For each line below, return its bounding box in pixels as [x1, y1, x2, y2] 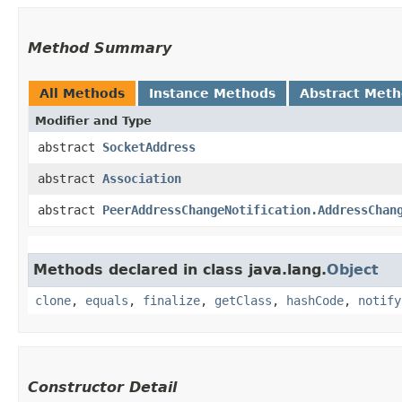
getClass [214, 293, 272, 308]
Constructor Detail [28, 378, 177, 396]
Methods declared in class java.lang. [33, 260, 327, 278]
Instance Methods [149, 85, 275, 100]
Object [327, 260, 379, 278]
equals [85, 293, 128, 308]
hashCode [286, 293, 344, 308]
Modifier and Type [35, 113, 152, 127]
